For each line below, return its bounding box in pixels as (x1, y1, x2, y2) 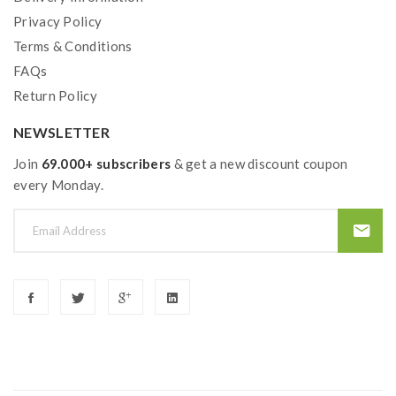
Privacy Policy (13, 13, 103, 29)
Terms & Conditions (13, 38, 133, 54)
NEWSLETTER (13, 124, 110, 141)
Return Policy (13, 88, 97, 103)
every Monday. (13, 177, 103, 193)
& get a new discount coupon (171, 156, 348, 171)
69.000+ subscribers (41, 156, 171, 171)
